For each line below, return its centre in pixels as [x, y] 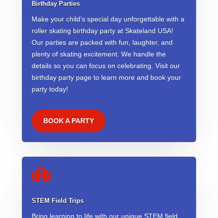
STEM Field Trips [57, 200]
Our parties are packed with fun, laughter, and [102, 42]
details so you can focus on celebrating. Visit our [106, 65]
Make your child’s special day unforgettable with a [108, 19]
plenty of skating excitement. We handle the [99, 54]
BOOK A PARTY [68, 120]
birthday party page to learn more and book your [106, 77]
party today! [50, 89]
